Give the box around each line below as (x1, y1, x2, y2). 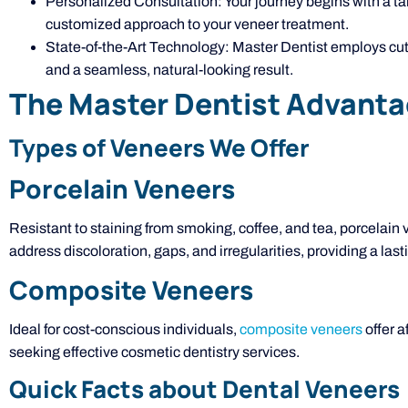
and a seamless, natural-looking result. (46, 62, 293, 78)
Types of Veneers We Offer (9, 131, 310, 165)
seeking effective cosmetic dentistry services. (9, 343, 300, 360)
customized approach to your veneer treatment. (46, 16, 349, 33)
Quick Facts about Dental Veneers (9, 372, 400, 406)
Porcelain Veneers (9, 171, 235, 207)
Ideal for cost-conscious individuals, (9, 321, 240, 337)
